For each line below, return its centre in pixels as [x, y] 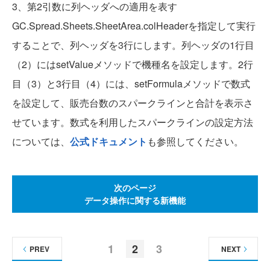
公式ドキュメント [108, 142]
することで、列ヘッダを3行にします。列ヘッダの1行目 [133, 45]
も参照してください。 [195, 142]
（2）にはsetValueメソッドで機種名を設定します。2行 [133, 64]
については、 [41, 142]
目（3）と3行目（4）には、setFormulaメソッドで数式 [131, 84]
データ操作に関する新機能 [135, 200]
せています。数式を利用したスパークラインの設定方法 [133, 122]
